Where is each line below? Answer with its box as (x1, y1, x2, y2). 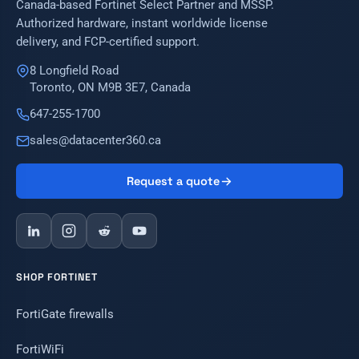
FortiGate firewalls (16, 307, 114, 322)
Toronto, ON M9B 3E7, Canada (30, 81, 191, 95)
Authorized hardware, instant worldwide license (16, 16, 268, 30)
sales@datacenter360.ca (30, 134, 161, 148)
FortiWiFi (16, 342, 64, 357)
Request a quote (126, 174, 220, 189)
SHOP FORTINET (16, 271, 98, 284)
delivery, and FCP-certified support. (16, 34, 200, 49)
